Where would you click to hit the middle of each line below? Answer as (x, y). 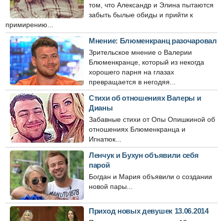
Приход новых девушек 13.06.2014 (149, 211)
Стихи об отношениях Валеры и (145, 98)
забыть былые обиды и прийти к (141, 15)
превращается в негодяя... (132, 82)
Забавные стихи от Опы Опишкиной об (152, 119)
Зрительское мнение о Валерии (140, 52)
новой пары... (111, 186)
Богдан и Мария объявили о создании (150, 177)
